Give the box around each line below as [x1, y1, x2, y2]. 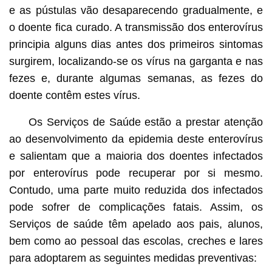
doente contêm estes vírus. [8, 89, 140, 101]
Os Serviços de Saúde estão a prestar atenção [28, 115, 263, 128]
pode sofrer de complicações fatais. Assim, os [8, 200, 263, 213]
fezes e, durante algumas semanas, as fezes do [8, 72, 263, 84]
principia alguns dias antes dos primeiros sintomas [8, 38, 263, 50]
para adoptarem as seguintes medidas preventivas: [8, 251, 257, 264]
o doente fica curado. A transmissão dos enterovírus [8, 21, 263, 33]
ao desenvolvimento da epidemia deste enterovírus [8, 132, 263, 145]
